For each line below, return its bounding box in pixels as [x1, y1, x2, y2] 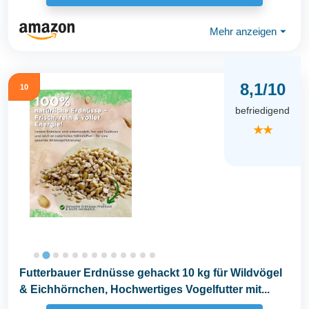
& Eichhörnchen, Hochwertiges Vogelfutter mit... [19, 283, 270, 295]
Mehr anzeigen [210, 25, 277, 37]
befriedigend [235, 105, 290, 117]
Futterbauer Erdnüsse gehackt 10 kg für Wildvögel [19, 267, 282, 279]
